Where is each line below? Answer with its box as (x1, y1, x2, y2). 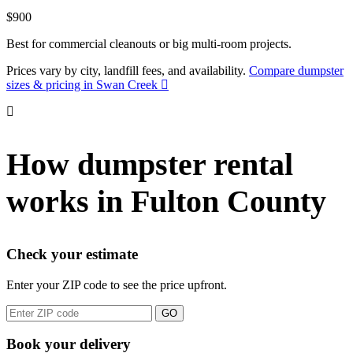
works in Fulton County (6, 183, 326, 219)
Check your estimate (6, 245, 138, 262)
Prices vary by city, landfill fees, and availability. (6, 64, 249, 78)
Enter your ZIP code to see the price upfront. (6, 277, 227, 292)
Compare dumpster (249, 64, 344, 78)
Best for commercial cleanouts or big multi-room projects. (6, 37, 292, 51)
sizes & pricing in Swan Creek (6, 78, 158, 92)
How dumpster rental (6, 146, 293, 182)
